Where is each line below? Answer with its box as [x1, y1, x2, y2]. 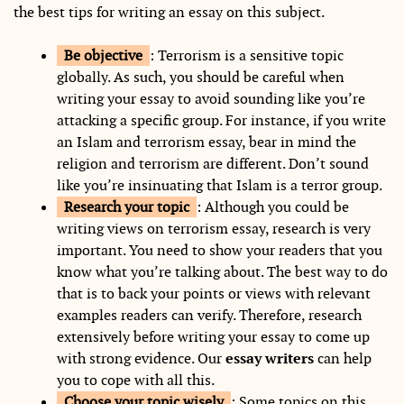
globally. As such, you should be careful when [57, 67, 344, 87]
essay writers [225, 348, 314, 368]
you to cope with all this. [57, 370, 215, 390]
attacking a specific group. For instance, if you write [57, 110, 386, 130]
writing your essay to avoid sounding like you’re [57, 88, 365, 108]
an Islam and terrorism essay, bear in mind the [57, 132, 356, 151]
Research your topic [64, 197, 189, 216]
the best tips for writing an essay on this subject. [14, 2, 325, 22]
